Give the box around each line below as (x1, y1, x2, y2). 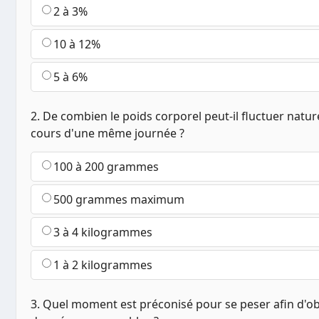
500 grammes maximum (53, 192, 184, 208)
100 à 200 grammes (53, 159, 159, 175)
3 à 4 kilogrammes (53, 224, 152, 241)
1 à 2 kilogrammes (53, 257, 152, 273)
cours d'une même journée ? (31, 125, 184, 142)
